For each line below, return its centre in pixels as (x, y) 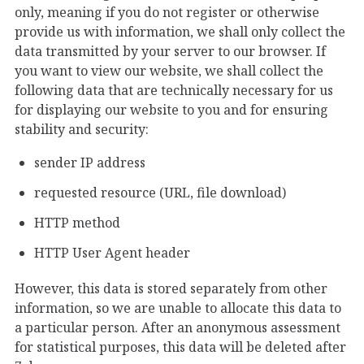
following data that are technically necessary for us (174, 90)
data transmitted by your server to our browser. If (170, 51)
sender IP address (90, 162)
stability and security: (82, 129)
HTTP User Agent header (112, 253)
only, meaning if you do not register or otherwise (167, 12)
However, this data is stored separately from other (171, 288)
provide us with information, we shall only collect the (180, 31)
